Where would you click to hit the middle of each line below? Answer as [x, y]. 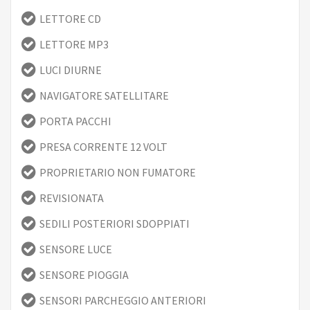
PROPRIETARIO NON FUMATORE [118, 172]
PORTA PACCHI [75, 121]
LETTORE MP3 [74, 44]
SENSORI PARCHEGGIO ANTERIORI [123, 300]
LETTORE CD [70, 18]
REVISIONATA [72, 198]
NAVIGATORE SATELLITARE [104, 95]
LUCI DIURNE [71, 70]
